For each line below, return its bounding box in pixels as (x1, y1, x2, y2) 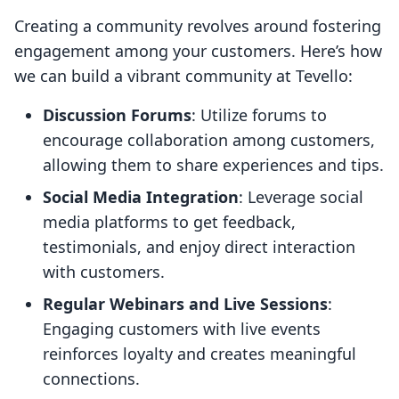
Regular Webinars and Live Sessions (43, 293, 328, 315)
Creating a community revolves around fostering (14, 15, 381, 37)
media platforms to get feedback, (43, 211, 296, 233)
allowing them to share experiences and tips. (43, 154, 384, 176)
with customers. (43, 261, 165, 283)
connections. (43, 368, 140, 390)
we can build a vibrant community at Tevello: (14, 65, 353, 87)
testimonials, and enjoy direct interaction (43, 236, 355, 258)
